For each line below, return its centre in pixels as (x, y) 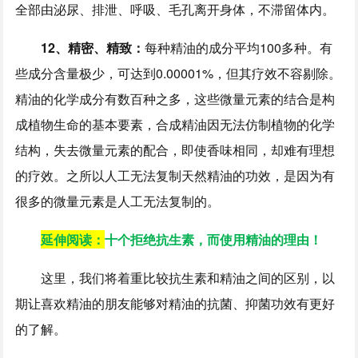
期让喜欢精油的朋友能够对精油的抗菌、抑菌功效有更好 (175, 303)
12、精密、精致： (93, 47)
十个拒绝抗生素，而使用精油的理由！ (214, 239)
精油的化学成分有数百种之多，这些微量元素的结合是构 (175, 98)
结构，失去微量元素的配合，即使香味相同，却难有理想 (175, 149)
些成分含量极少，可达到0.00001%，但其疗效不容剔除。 (179, 73)
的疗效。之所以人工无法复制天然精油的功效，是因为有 (175, 175)
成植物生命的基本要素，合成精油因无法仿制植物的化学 (175, 124)
